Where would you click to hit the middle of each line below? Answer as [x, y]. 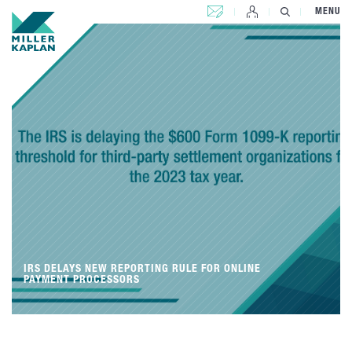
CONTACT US [234, 8]
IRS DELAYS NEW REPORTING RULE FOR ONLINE [142, 269]
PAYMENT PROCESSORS [82, 280]
